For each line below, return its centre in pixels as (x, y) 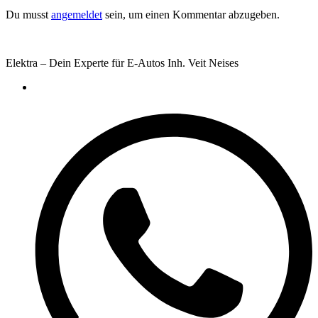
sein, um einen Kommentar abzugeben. (191, 15)
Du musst (28, 15)
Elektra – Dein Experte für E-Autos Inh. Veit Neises (122, 63)
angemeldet (77, 15)
